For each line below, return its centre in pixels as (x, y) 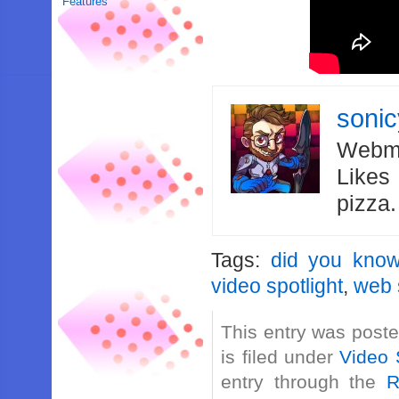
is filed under (281, 357)
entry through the (304, 382)
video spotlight (277, 286)
